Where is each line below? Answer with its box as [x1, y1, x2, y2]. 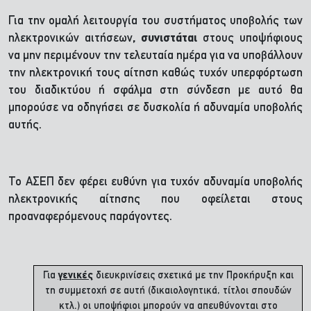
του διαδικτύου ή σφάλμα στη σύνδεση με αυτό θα [8, 85, 303, 96]
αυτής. [8, 119, 42, 131]
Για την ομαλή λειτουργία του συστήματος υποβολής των [8, 15, 303, 27]
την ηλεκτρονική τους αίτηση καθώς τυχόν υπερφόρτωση [8, 67, 303, 79]
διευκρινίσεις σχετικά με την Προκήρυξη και [92, 271, 294, 281]
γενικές [58, 271, 93, 281]
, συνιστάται [133, 33, 197, 44]
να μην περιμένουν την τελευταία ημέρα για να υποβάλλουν [8, 50, 303, 62]
